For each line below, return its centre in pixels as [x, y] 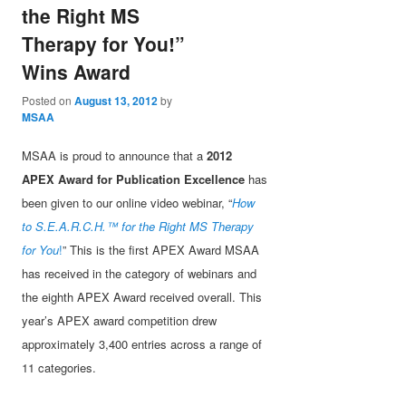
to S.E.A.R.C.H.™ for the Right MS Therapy [138, 226]
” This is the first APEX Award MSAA [161, 249]
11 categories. [59, 367]
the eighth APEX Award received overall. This [142, 296]
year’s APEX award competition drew [120, 320]
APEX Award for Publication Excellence [134, 179]
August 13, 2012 [116, 100]
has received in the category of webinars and [140, 273]
